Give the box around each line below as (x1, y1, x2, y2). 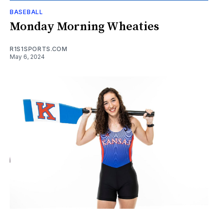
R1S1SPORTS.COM (10, 45, 68, 53)
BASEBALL (10, 8, 43, 16)
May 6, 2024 (10, 53, 45, 61)
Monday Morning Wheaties (10, 19, 159, 35)
